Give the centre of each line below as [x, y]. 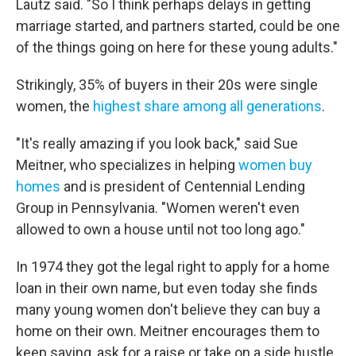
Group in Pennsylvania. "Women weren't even [158, 208]
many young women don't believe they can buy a [168, 310]
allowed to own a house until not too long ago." [161, 230]
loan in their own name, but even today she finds [167, 288]
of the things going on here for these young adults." [177, 48]
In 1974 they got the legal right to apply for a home [173, 267]
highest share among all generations [207, 106]
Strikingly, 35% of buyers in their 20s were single [167, 85]
